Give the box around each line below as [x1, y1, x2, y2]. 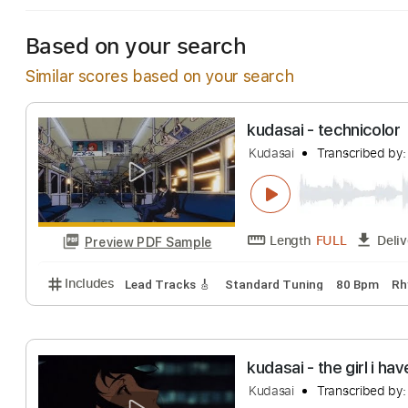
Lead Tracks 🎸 [138, 352, 235, 370]
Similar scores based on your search [25, 66, 294, 86]
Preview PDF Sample [94, 304, 236, 322]
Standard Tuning [249, 352, 359, 370]
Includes [72, 350, 127, 370]
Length [300, 301, 346, 321]
